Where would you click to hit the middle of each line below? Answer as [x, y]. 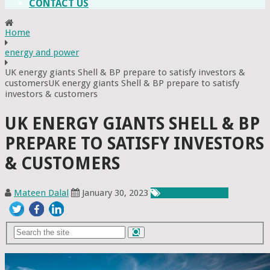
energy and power [42, 53]
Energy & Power [196, 193]
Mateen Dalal [41, 193]
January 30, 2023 [115, 193]
